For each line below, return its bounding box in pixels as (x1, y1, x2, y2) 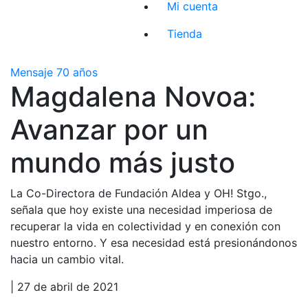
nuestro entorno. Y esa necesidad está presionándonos (10, 235, 297, 250)
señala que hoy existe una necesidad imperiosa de (10, 202, 272, 217)
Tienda (167, 26, 203, 41)
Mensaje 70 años (10, 65, 98, 79)
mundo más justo (10, 145, 235, 179)
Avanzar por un (10, 112, 208, 146)
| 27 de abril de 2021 (10, 279, 118, 294)
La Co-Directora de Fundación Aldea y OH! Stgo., (10, 186, 267, 200)
